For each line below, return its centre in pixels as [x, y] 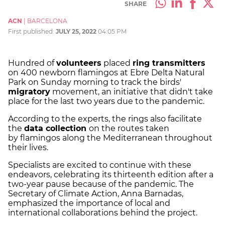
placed [117, 63]
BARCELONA [47, 21]
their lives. [29, 147]
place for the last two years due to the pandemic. [107, 101]
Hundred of [32, 63]
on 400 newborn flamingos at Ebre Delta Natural [106, 72]
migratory [29, 91]
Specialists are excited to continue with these [100, 165]
